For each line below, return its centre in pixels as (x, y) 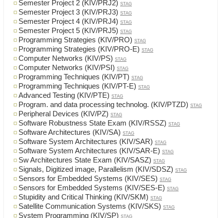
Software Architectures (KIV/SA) (70, 133)
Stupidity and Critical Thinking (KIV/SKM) (83, 197)
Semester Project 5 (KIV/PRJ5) (68, 31)
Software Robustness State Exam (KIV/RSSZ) (92, 123)
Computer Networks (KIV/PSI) (67, 68)
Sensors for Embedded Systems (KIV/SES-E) (92, 188)
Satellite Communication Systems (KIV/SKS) (90, 207)
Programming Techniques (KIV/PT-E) (77, 86)
